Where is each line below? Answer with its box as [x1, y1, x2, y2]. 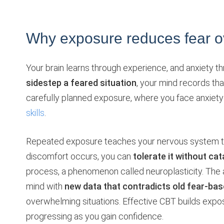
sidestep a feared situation [26, 77, 136, 88]
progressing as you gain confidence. [26, 210, 163, 221]
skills [26, 107, 44, 118]
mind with [26, 180, 64, 191]
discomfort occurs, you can [26, 150, 133, 161]
